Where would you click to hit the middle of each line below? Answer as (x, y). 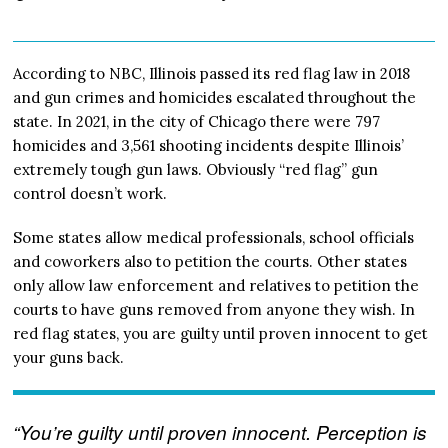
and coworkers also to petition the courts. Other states (210, 261)
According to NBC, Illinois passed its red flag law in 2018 (212, 73)
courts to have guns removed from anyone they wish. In (214, 309)
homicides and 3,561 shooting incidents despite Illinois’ (209, 145)
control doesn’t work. (90, 193)
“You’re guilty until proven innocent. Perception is (220, 432)
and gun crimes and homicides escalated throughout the (215, 97)
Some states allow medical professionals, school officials (214, 237)
